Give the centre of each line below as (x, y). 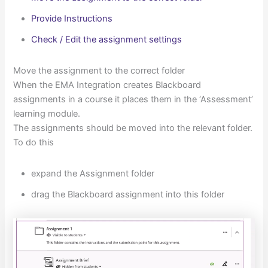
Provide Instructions (72, 19)
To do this (34, 142)
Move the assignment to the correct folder (99, 70)
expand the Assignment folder (93, 174)
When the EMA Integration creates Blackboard (107, 85)
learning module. (47, 113)
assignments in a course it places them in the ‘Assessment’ (133, 99)
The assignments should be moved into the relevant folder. (133, 128)
